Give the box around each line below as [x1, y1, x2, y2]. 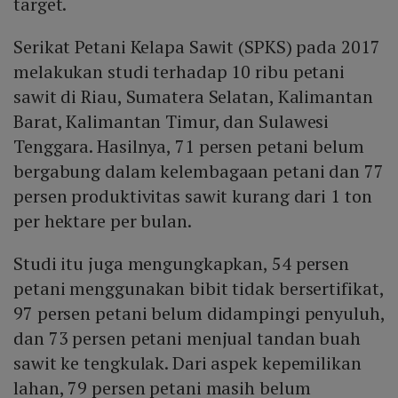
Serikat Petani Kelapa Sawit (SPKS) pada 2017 [13, 35, 380, 60]
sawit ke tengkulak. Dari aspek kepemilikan [13, 351, 362, 376]
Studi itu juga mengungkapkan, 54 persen [13, 251, 350, 276]
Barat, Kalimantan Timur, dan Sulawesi [13, 109, 330, 134]
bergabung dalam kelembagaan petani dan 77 [13, 159, 384, 184]
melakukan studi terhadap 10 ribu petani [13, 60, 346, 84]
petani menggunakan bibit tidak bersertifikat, [13, 276, 384, 301]
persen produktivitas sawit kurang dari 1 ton [13, 184, 372, 209]
